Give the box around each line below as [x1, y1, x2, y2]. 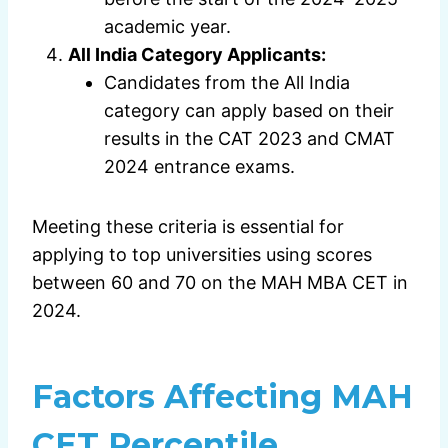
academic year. [104, 16, 231, 38]
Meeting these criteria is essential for [32, 216, 344, 238]
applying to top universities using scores [32, 244, 372, 266]
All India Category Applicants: [68, 44, 326, 66]
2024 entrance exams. [104, 156, 295, 178]
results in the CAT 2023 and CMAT [104, 128, 395, 150]
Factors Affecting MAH [32, 377, 413, 417]
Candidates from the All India [104, 72, 350, 94]
